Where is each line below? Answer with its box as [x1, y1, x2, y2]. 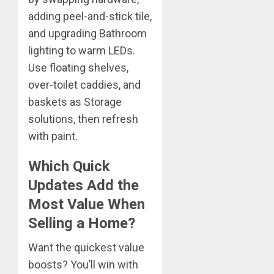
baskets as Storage [28, 95, 122, 109]
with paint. [28, 130, 78, 143]
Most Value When [28, 196, 145, 213]
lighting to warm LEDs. [28, 44, 135, 57]
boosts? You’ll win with [28, 258, 138, 272]
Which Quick [28, 158, 110, 176]
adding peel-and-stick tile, [28, 10, 152, 23]
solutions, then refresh [28, 113, 138, 126]
